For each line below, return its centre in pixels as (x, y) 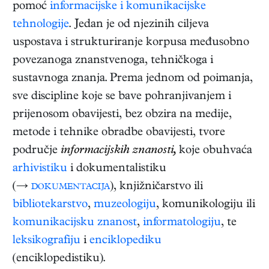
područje (37, 151)
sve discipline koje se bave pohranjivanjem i (122, 97)
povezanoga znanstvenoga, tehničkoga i (113, 61)
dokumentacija (71, 187)
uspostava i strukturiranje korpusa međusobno (131, 43)
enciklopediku (125, 241)
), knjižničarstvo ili (156, 187)
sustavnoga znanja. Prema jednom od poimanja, (133, 79)
